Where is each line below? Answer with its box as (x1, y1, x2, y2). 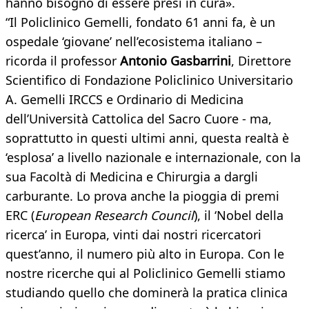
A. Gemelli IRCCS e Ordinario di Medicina (6, 91, 243, 108)
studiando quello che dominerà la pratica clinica (6, 284, 288, 301)
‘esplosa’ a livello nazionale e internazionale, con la (6, 149, 301, 166)
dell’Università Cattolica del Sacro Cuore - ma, (6, 110, 272, 128)
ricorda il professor (6, 52, 120, 70)
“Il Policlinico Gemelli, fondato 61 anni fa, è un (6, 14, 275, 31)
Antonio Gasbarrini (120, 52, 231, 70)
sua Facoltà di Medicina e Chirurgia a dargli (6, 168, 258, 186)
